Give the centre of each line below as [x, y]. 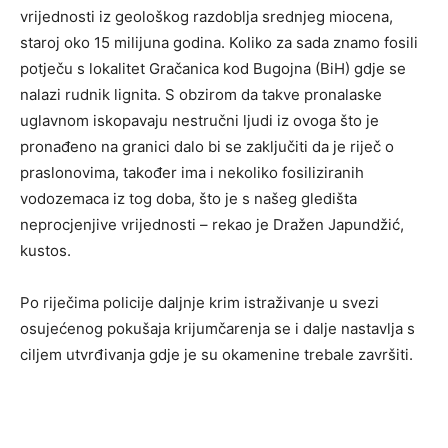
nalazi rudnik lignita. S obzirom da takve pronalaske [201, 95]
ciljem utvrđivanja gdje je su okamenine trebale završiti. [216, 355]
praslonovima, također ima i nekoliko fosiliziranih [192, 173]
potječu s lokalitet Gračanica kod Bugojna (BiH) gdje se [213, 69]
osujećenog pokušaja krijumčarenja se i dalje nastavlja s [217, 329]
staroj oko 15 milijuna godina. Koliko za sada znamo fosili [219, 43]
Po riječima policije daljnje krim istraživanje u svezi [199, 303]
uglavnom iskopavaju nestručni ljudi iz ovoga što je [199, 121]
